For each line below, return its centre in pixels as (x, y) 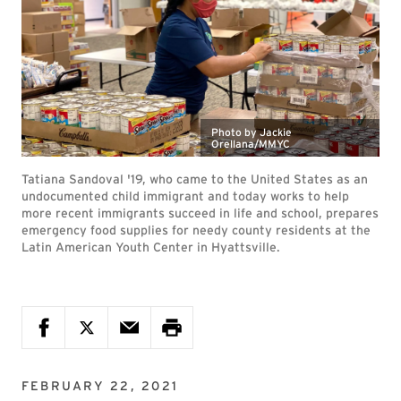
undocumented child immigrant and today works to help (185, 196)
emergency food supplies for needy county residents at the (196, 230)
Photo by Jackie (252, 132)
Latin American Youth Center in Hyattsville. (151, 247)
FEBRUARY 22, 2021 (100, 386)
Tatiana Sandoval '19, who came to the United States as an (195, 179)
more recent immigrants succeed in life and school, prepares (200, 213)
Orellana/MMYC (251, 144)
